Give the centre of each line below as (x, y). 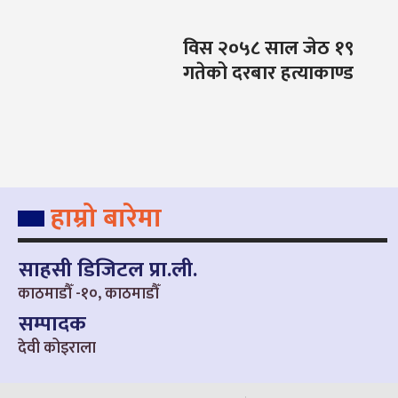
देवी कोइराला (57, 349)
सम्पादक (52, 325)
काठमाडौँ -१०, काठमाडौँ (88, 295)
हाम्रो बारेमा (106, 219)
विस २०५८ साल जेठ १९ (268, 49)
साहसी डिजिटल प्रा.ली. (108, 271)
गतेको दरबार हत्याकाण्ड (268, 74)
